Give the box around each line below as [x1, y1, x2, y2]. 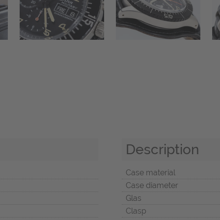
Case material [126, 167, 175, 177]
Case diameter [126, 180, 178, 190]
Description [126, 140, 199, 158]
